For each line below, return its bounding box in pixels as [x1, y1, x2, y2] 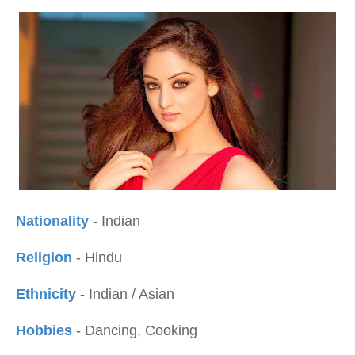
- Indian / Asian [76, 286, 174, 302]
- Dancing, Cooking [76, 323, 197, 338]
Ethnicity [16, 286, 76, 302]
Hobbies [16, 323, 76, 338]
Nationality [16, 213, 93, 229]
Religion [16, 250, 76, 265]
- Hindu [76, 250, 122, 265]
